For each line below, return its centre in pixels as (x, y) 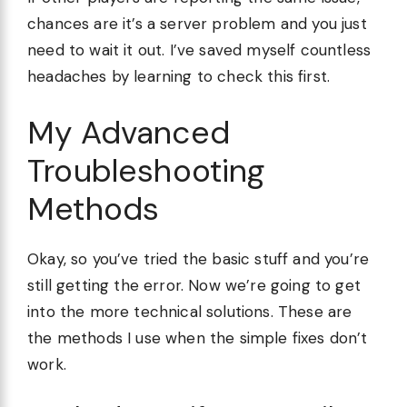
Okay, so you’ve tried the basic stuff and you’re (199, 258)
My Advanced (129, 132)
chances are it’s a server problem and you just (197, 24)
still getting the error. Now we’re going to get (194, 285)
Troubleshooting (146, 170)
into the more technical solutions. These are (190, 311)
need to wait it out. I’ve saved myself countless (199, 50)
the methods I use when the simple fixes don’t (198, 338)
